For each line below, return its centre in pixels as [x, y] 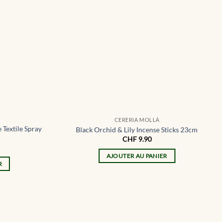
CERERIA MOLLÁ [137, 120]
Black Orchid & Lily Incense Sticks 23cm [137, 129]
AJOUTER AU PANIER [137, 156]
